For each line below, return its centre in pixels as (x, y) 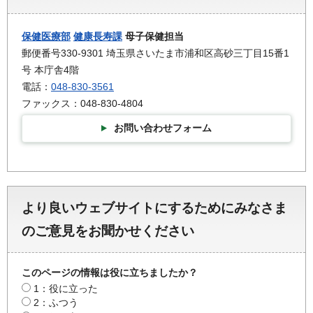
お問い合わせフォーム (163, 128)
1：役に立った (66, 289)
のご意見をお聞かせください (108, 231)
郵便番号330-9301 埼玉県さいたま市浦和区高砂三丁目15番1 (155, 53)
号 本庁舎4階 (50, 70)
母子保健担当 (153, 36)
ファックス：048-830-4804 (82, 103)
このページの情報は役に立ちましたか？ (110, 273)
